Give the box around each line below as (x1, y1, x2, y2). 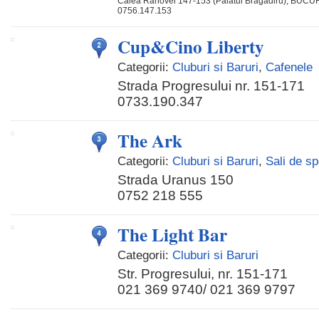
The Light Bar (117, 221, 227, 248)
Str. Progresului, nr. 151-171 (117, 266, 288, 281)
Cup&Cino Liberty (117, 33, 264, 60)
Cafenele (266, 60, 313, 74)
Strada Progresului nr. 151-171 (117, 78, 305, 93)
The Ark (117, 127, 182, 154)
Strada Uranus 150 (117, 172, 234, 187)
